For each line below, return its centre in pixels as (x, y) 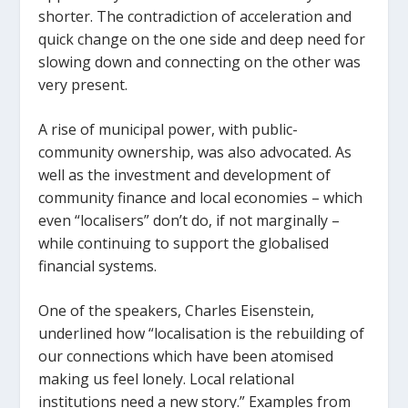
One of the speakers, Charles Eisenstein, (177, 310)
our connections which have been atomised (186, 356)
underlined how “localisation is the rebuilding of (202, 333)
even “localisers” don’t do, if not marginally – (189, 220)
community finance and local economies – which (201, 197)
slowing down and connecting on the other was (200, 61)
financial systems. (98, 265)
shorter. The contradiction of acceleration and (195, 16)
